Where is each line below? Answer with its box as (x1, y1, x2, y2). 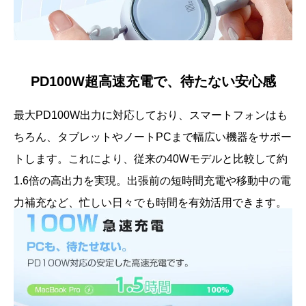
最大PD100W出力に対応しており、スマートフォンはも (14, 109, 288, 121)
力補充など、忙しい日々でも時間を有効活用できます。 (14, 197, 287, 208)
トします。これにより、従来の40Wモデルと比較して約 (14, 153, 288, 165)
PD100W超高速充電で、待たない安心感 (30, 74, 276, 89)
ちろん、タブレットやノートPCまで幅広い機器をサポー (14, 131, 292, 143)
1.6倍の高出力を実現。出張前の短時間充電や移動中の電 (14, 175, 291, 186)
